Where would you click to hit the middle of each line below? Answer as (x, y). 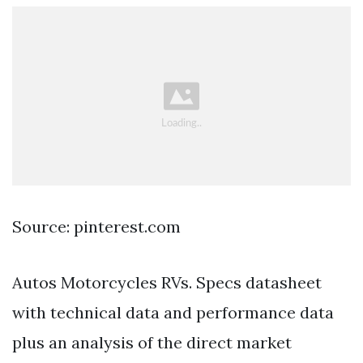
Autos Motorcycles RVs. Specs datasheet (167, 283)
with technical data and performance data (173, 313)
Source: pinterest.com (96, 227)
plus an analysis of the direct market (152, 343)
